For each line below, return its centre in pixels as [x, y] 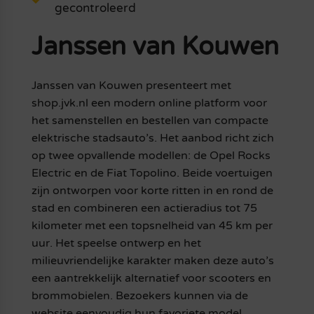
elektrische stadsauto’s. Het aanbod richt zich [152, 138]
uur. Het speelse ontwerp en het [116, 244]
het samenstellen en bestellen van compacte [150, 121]
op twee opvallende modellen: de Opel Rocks [151, 156]
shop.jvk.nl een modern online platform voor [149, 103]
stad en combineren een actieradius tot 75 [144, 209]
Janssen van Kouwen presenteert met [131, 86]
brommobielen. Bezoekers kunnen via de [139, 296]
